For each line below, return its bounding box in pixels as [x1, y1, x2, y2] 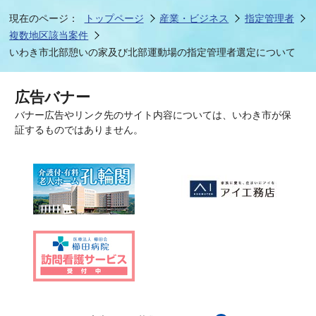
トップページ [84, 13, 144, 25]
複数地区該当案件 [9, 30, 89, 42]
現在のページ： [9, 13, 79, 25]
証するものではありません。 [15, 124, 144, 136]
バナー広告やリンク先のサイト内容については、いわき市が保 [15, 109, 292, 121]
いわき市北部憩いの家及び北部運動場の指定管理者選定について [9, 47, 296, 59]
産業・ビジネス [159, 13, 229, 25]
